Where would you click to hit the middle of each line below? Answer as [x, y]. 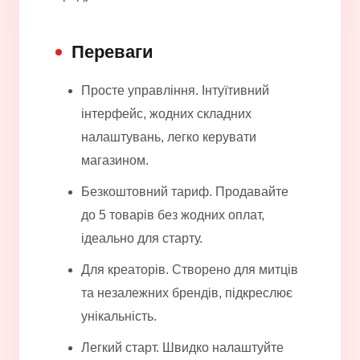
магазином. [115, 161]
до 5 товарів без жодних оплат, [173, 215]
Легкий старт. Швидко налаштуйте [182, 348]
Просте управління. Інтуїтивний [175, 91]
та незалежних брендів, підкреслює [187, 293]
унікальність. [119, 317]
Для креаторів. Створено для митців [190, 270]
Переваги [112, 52]
